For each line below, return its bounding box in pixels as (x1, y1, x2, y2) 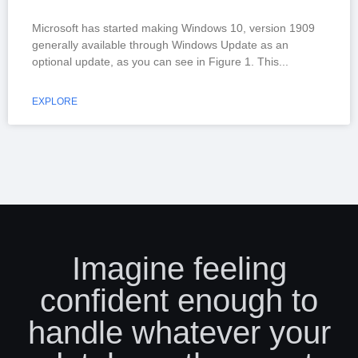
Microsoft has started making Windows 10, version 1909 (32, 22, 315, 34)
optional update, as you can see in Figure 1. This (32, 55, 279, 68)
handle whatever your (27, 315, 331, 350)
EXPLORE (32, 96, 78, 107)
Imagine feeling (71, 251, 287, 286)
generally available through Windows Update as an (32, 38, 288, 51)
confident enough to (40, 283, 318, 318)
